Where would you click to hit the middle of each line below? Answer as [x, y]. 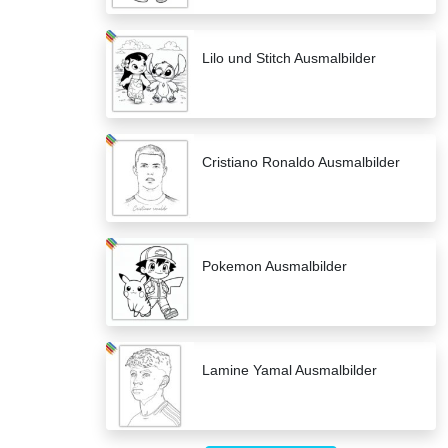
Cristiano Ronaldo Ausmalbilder [301, 162]
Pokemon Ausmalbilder [274, 266]
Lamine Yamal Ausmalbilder [289, 370]
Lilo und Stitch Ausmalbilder [289, 58]
